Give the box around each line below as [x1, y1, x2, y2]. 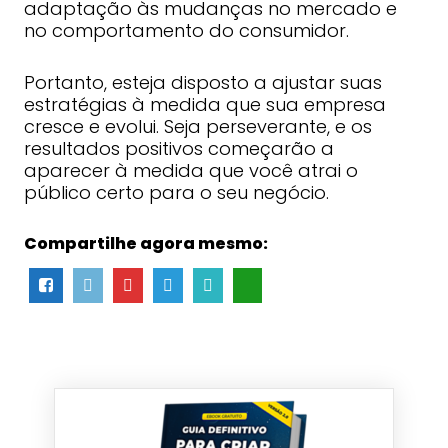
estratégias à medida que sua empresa [23, 92, 386, 117]
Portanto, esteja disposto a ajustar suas [23, 70, 382, 95]
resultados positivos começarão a [23, 136, 334, 161]
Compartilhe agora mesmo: [23, 232, 268, 255]
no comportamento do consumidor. [23, 18, 349, 43]
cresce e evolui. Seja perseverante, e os [23, 114, 372, 139]
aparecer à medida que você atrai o [23, 158, 358, 183]
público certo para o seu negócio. [23, 180, 329, 205]
